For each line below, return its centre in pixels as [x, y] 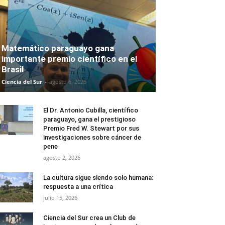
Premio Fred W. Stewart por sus [91, 128]
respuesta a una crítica [78, 186]
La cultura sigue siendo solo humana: [98, 177]
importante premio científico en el [69, 59]
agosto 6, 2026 [68, 81]
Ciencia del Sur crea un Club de [89, 217]
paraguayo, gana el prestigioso [89, 119]
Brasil [13, 69]
